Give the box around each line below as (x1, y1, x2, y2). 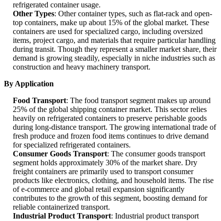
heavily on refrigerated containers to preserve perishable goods (13, 114, 207, 123)
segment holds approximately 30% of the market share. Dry (13, 158, 197, 167)
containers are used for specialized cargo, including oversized (13, 27, 203, 36)
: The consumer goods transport (107, 149, 205, 158)
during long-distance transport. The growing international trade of (13, 123, 216, 132)
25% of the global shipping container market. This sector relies (13, 105, 207, 114)
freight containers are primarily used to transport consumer (13, 167, 193, 176)
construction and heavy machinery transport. (13, 63, 150, 72)
